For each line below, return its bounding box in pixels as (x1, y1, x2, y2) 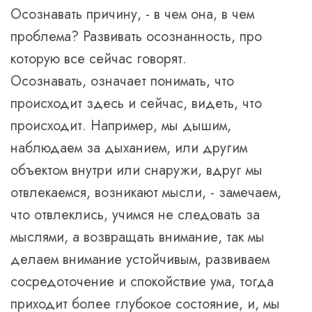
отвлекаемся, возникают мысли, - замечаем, (10, 182, 281, 203)
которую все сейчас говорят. (10, 49, 187, 69)
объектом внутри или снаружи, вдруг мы (10, 160, 263, 180)
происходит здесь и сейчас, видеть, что (10, 93, 262, 114)
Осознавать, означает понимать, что (10, 71, 234, 91)
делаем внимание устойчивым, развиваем (10, 249, 270, 270)
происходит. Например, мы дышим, (10, 116, 231, 136)
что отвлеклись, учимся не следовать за (10, 205, 260, 225)
